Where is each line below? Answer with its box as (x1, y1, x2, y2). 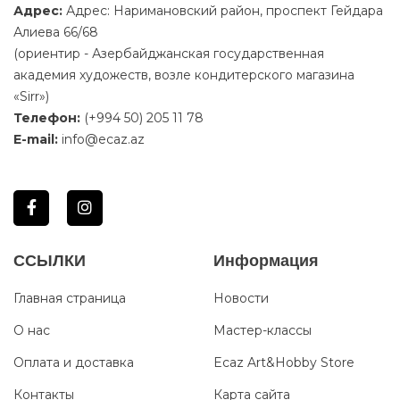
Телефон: (13, 109, 80, 126)
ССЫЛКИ (13, 251, 86, 270)
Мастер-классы (213, 321, 312, 338)
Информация (213, 251, 319, 270)
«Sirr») (13, 87, 49, 104)
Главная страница (13, 289, 126, 306)
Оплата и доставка (13, 354, 134, 371)
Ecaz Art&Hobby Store (213, 354, 354, 371)
